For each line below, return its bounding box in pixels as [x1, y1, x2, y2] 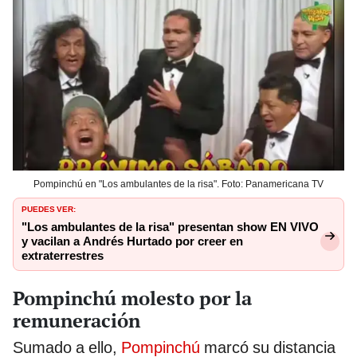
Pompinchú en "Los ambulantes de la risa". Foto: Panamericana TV [33, 178, 324, 190]
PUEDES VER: [22, 202, 76, 215]
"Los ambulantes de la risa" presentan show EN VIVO [22, 220, 319, 235]
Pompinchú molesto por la [13, 285, 252, 312]
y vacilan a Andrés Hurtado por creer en [22, 234, 243, 249]
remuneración [13, 308, 140, 334]
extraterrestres [22, 249, 104, 264]
